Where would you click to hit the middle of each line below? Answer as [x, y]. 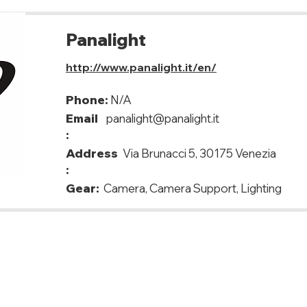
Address [92, 153]
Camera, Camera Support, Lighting [193, 188]
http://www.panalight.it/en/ [141, 67]
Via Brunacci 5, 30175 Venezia [199, 153]
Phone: [87, 100]
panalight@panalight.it [163, 118]
